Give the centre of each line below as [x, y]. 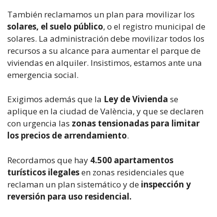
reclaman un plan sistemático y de [74, 184]
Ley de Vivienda [136, 99]
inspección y [166, 184]
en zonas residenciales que [133, 172]
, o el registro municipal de [154, 26]
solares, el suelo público [55, 26]
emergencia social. [43, 75]
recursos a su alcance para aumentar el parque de [104, 50]
